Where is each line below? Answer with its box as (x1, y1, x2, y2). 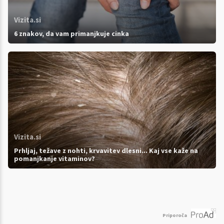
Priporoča (162, 212, 187, 219)
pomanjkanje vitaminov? (14, 153, 95, 163)
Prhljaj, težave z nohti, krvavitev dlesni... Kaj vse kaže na (14, 145, 198, 155)
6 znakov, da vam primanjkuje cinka (14, 28, 129, 38)
